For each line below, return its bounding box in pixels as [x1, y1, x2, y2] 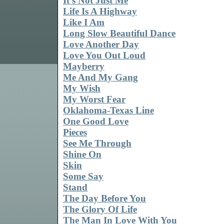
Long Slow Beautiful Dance [63, 28, 175, 39]
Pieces [63, 127, 87, 138]
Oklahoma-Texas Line [63, 105, 154, 116]
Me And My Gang [63, 72, 138, 83]
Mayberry [63, 61, 104, 72]
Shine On [63, 149, 101, 160]
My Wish [63, 83, 100, 94]
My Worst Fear [63, 94, 125, 105]
